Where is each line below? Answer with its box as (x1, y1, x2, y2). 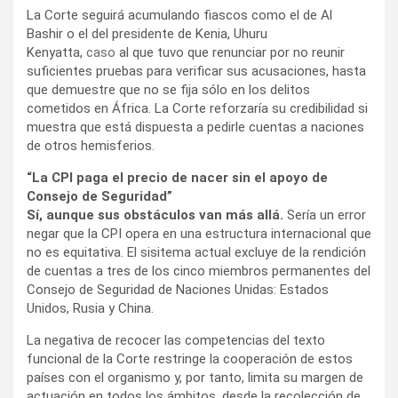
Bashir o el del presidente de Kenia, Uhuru (27, 25, 267, 42)
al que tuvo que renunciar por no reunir (115, 44, 345, 60)
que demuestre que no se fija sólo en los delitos (27, 81, 310, 98)
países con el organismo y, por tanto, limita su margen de (27, 369, 363, 386)
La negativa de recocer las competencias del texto (27, 331, 325, 348)
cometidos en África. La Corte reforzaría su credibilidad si (27, 99, 368, 116)
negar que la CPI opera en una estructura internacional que (27, 225, 371, 242)
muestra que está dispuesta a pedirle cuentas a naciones (27, 118, 364, 135)
